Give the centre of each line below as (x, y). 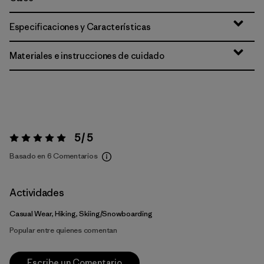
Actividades (37, 193)
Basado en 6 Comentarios (54, 156)
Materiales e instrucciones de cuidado (87, 56)
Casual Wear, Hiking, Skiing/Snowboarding (81, 214)
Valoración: (27, 141)
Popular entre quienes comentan (63, 230)
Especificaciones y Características (80, 27)
